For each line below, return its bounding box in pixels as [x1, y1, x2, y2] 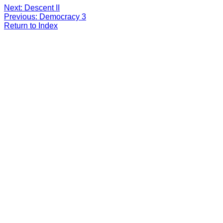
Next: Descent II [4, 3, 60, 12]
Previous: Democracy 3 [4, 12, 86, 21]
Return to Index [4, 21, 58, 30]
